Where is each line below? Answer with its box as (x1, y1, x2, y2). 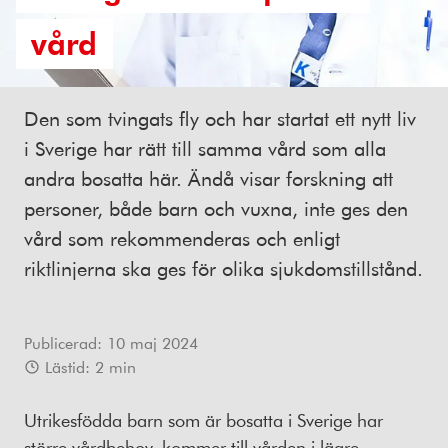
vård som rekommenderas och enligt (24, 225, 340, 252)
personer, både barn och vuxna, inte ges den (24, 195, 408, 222)
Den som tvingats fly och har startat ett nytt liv (24, 105, 416, 132)
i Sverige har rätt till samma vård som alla (24, 135, 386, 162)
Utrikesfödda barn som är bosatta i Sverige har (24, 408, 383, 433)
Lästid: (45, 356, 90, 378)
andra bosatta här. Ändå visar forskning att (24, 165, 393, 192)
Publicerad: (24, 332, 102, 354)
